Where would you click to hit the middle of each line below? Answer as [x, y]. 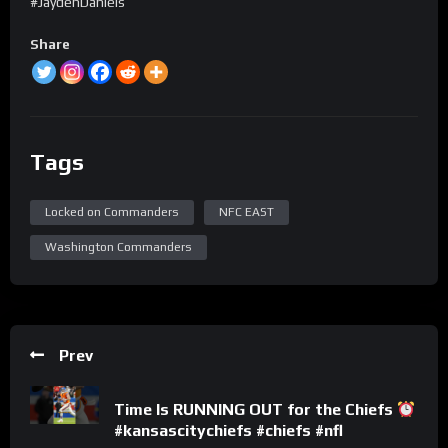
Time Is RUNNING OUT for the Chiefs [255, 410]
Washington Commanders [118, 246]
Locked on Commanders [112, 211]
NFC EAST [246, 211]
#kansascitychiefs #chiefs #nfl [228, 431]
